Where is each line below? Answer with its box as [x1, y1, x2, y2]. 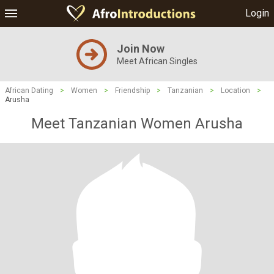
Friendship [115, 86, 150, 95]
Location [221, 86, 250, 95]
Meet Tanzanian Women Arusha [31, 115, 243, 132]
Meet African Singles [117, 56, 198, 66]
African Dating [5, 86, 53, 95]
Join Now [117, 42, 165, 55]
